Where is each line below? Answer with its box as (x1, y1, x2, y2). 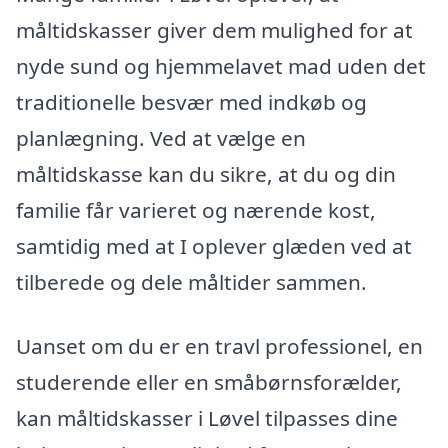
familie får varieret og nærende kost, (16, 196, 376, 225)
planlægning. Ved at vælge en (16, 124, 306, 153)
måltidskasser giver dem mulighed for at (16, 16, 413, 45)
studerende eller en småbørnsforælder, (16, 368, 402, 397)
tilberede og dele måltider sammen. (16, 268, 367, 297)
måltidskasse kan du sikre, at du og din (16, 160, 396, 189)
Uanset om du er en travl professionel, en (16, 332, 423, 361)
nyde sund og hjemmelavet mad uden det (16, 52, 426, 81)
